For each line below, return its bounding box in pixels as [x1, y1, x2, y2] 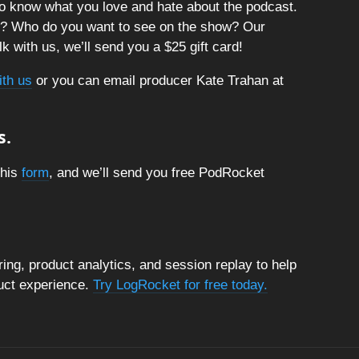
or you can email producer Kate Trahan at [32, 73, 284, 88]
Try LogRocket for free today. [93, 277, 268, 292]
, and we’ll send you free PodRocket [49, 165, 264, 180]
